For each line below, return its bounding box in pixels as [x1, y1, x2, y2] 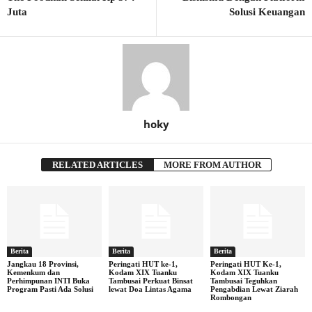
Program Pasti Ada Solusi [7, 284, 93, 293]
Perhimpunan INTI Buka [7, 276, 90, 285]
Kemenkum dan [7, 267, 60, 276]
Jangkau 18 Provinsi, [7, 259, 79, 268]
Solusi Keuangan [229, 6, 305, 18]
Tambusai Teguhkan [210, 276, 277, 285]
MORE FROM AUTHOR [163, 159, 261, 171]
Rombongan [210, 292, 251, 302]
